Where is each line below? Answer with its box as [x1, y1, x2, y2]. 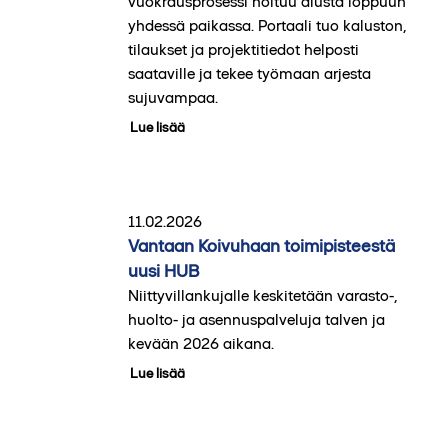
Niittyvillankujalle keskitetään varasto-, [127, 285, 398, 305]
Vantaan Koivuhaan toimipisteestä [127, 234, 395, 257]
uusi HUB [127, 259, 199, 282]
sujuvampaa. [127, 87, 218, 107]
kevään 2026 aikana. [127, 333, 274, 353]
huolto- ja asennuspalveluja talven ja [127, 309, 385, 329]
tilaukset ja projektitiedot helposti [127, 39, 359, 59]
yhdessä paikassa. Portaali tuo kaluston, [127, 15, 407, 35]
